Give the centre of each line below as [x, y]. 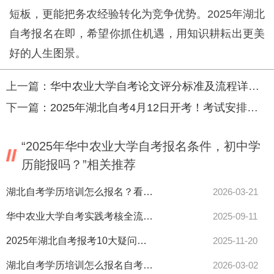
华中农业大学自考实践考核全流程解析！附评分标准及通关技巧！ [148, 216]
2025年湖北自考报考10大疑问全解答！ [142, 241]
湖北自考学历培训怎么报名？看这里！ [148, 192]
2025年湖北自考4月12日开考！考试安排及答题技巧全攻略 [149, 108]
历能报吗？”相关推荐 [79, 165]
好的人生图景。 [48, 53]
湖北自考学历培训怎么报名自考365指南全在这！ [148, 265]
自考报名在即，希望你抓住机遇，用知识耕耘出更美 [137, 34]
